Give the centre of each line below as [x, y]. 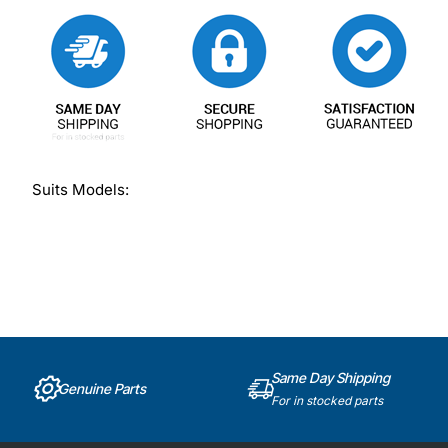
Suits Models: [80, 190]
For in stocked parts [327, 400]
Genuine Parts [102, 388]
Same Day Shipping [331, 377]
